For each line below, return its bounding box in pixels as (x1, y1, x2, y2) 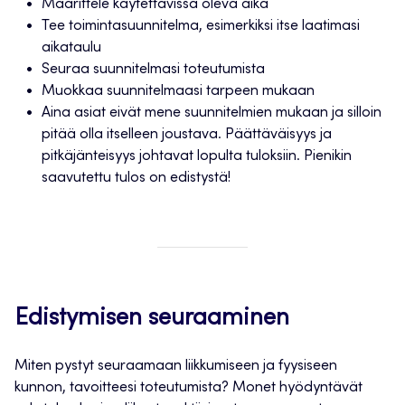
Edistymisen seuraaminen (14, 307, 289, 332)
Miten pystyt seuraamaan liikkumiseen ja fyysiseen (14, 359, 337, 374)
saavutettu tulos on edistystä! (42, 171, 231, 186)
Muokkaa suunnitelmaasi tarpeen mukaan (42, 84, 315, 99)
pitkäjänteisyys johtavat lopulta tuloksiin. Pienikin (42, 149, 352, 165)
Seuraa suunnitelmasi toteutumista (42, 62, 265, 78)
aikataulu (42, 41, 101, 56)
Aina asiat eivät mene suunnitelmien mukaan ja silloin (42, 106, 381, 121)
